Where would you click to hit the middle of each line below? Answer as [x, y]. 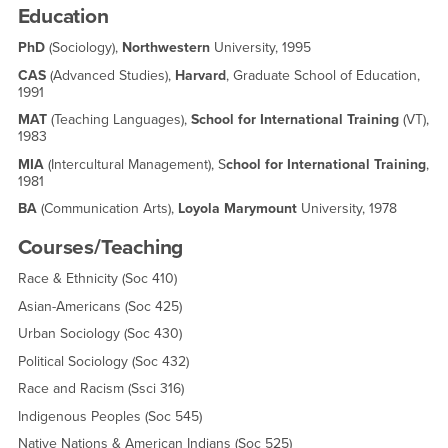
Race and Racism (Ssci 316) [100, 389]
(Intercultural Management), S [134, 164]
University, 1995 [260, 48]
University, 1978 [348, 209]
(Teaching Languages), [120, 120]
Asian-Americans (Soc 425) [99, 306]
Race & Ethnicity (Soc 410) [97, 279]
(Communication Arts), [107, 209]
